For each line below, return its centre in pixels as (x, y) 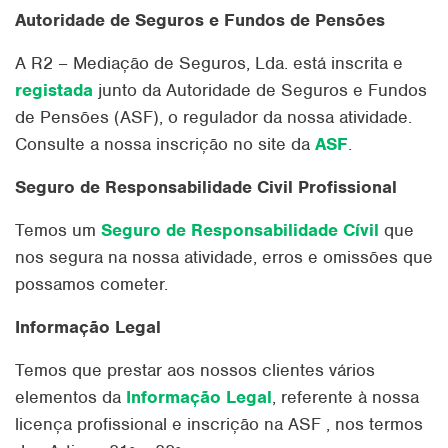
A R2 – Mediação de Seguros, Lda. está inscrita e (209, 63)
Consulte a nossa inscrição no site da (165, 144)
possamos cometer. (91, 284)
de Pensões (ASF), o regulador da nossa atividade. (213, 117)
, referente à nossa (345, 397)
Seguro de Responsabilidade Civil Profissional (206, 187)
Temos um (58, 230)
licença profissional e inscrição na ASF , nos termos (219, 424)
